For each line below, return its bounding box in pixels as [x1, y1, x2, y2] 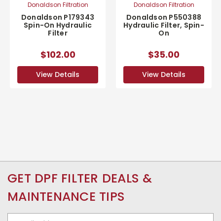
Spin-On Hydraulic [23, 20, 92, 31]
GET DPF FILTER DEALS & [7, 170, 152, 187]
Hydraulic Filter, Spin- [123, 20, 204, 31]
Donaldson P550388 [126, 12, 202, 23]
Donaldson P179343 [21, 12, 95, 23]
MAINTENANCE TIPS [7, 188, 125, 206]
